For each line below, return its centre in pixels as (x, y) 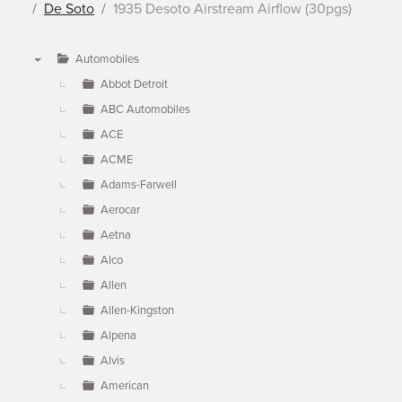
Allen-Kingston (137, 310)
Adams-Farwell (139, 185)
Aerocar (120, 210)
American (125, 386)
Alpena (118, 336)
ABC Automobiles (145, 109)
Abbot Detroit (134, 84)
